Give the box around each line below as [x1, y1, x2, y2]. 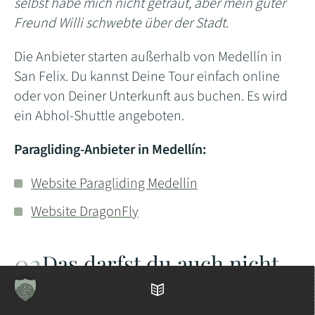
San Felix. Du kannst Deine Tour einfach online [14, 66, 280, 86]
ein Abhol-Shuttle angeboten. [14, 105, 184, 126]
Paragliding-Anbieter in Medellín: [14, 139, 207, 160]
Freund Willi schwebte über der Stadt [14, 13, 226, 33]
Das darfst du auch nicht [42, 248, 278, 278]
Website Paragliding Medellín [31, 173, 198, 193]
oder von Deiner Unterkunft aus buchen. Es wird [14, 86, 288, 106]
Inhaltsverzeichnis [156, 289, 230, 300]
